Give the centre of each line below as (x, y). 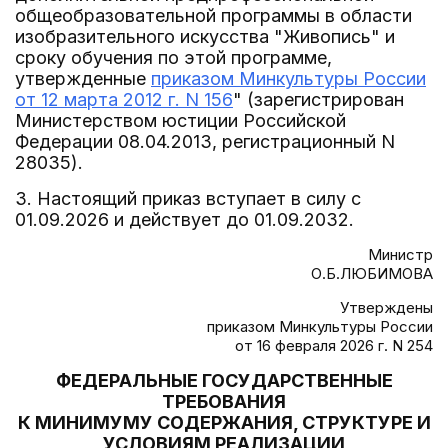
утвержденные (83, 78)
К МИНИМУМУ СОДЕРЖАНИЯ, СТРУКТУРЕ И (224, 422)
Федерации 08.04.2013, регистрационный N (205, 141)
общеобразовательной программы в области (213, 15)
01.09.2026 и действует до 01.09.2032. (184, 219)
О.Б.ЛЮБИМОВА (372, 273)
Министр (400, 254)
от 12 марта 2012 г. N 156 (124, 99)
